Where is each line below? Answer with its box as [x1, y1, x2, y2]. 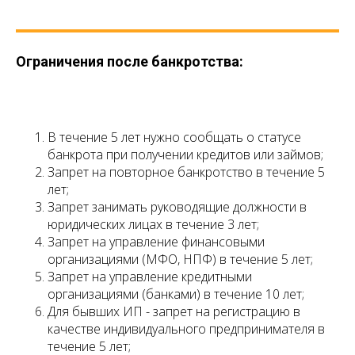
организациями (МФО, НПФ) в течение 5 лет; [48, 250, 313, 269]
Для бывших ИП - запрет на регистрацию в [48, 303, 300, 321]
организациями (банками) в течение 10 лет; [48, 285, 304, 303]
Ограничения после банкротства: [16, 53, 243, 71]
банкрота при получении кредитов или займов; [48, 146, 323, 164]
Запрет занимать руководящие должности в [48, 198, 307, 216]
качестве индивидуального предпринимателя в [48, 320, 325, 338]
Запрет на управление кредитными [48, 268, 252, 286]
